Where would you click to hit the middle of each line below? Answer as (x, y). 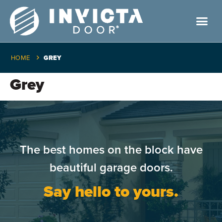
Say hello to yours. (111, 192)
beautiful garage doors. (111, 167)
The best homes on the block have (111, 150)
